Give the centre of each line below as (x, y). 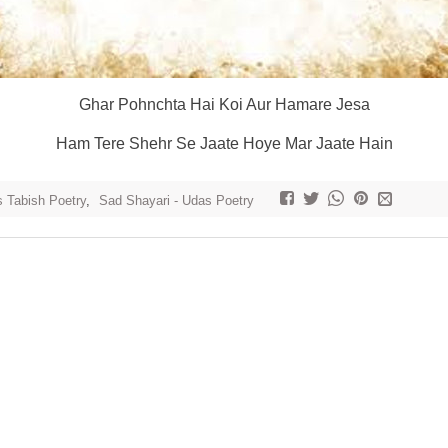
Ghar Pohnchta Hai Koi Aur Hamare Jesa (224, 104)
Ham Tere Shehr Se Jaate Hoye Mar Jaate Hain (224, 143)
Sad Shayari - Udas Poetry (176, 200)
